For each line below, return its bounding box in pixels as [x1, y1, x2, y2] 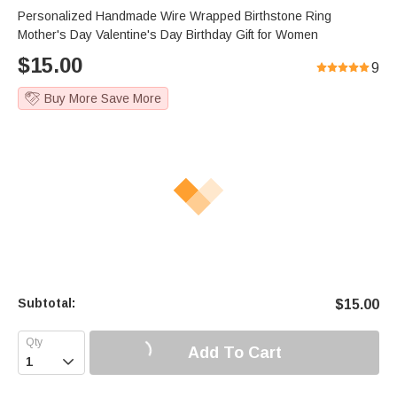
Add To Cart [187, 343, 282, 362]
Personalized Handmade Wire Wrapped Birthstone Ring [18, 9, 331, 24]
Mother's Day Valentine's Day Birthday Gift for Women [18, 27, 318, 43]
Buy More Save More [44, 91, 161, 106]
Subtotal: [18, 296, 75, 311]
